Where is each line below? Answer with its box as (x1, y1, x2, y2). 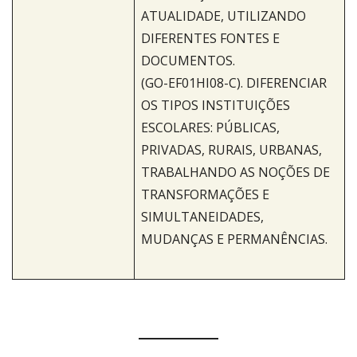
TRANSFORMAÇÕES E (141, 186, 269, 204)
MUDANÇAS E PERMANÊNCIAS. (141, 230, 328, 249)
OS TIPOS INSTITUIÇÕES (141, 96, 290, 115)
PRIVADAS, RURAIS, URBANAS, (141, 141, 322, 159)
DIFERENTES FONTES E (141, 29, 280, 48)
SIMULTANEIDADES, (141, 208, 264, 226)
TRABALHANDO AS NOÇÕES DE (141, 163, 330, 182)
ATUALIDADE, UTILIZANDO (141, 7, 306, 25)
